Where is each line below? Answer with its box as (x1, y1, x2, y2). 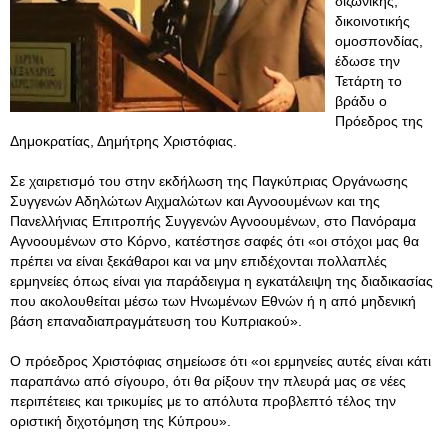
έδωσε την (335, 53, 400, 69)
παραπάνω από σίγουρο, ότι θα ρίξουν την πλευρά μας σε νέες (10, 373, 406, 389)
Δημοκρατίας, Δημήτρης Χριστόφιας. (10, 133, 237, 149)
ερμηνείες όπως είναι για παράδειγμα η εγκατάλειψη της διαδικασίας (10, 273, 433, 289)
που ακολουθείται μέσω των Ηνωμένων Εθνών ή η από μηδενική (10, 293, 416, 309)
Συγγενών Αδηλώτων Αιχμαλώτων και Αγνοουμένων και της (10, 193, 380, 209)
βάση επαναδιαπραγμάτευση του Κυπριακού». (10, 313, 302, 329)
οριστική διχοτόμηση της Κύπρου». (10, 413, 231, 429)
